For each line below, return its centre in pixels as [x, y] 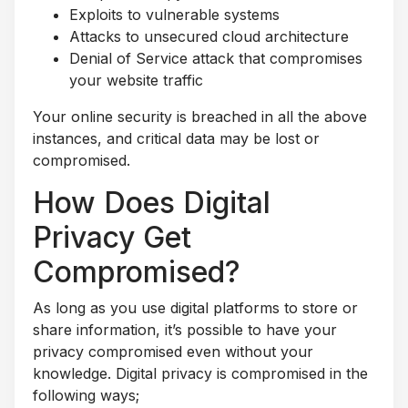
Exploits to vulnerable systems [174, 14]
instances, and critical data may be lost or [176, 138]
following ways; [86, 395]
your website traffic [136, 80]
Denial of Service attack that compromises [216, 58]
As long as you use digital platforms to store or [195, 307]
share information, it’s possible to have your [185, 329]
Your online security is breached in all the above [200, 116]
